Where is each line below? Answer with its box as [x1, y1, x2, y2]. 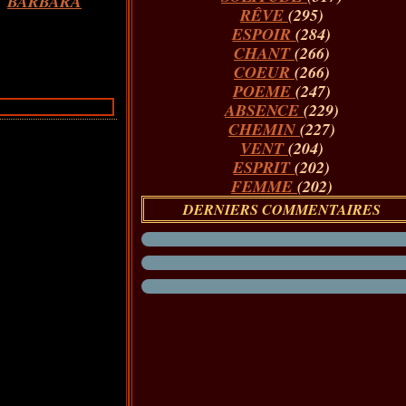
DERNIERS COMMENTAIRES [182, 199, 381, 219]
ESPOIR [232, 23, 296, 45]
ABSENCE [224, 99, 304, 121]
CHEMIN [227, 118, 300, 140]
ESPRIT [233, 156, 295, 179]
